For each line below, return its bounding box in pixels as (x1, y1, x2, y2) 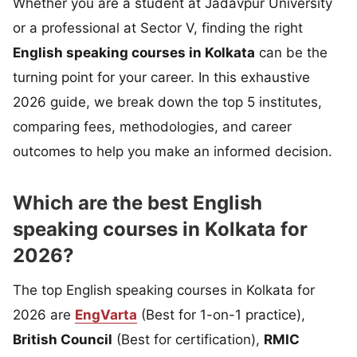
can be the (255, 44, 328, 61)
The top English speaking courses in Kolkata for (13, 281, 315, 298)
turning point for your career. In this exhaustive (13, 69, 310, 85)
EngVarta (75, 306, 137, 323)
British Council (13, 331, 112, 347)
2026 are (13, 306, 75, 323)
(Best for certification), (112, 331, 264, 347)
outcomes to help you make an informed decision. (13, 143, 332, 159)
